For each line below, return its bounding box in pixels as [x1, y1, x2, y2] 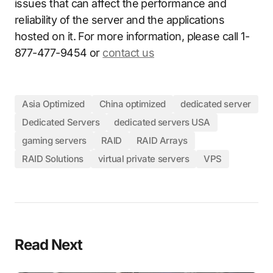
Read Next [15, 235, 83, 253]
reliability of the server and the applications [15, 13, 225, 26]
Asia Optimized [22, 98, 85, 110]
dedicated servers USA [114, 116, 210, 129]
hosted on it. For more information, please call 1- [15, 29, 249, 43]
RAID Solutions [22, 153, 83, 165]
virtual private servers [97, 153, 190, 165]
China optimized [99, 98, 166, 110]
